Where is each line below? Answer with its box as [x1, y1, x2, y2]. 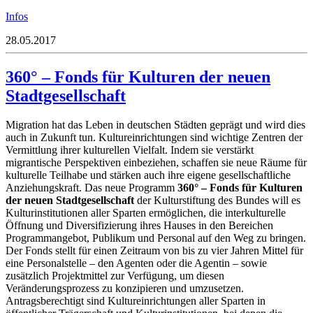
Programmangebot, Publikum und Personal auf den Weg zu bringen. [6, 232, 306, 245]
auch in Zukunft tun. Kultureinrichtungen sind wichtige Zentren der [6, 131, 303, 144]
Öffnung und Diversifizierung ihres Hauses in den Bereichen [6, 219, 273, 232]
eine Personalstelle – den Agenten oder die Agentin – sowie [6, 257, 267, 270]
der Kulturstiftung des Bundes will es [134, 194, 300, 207]
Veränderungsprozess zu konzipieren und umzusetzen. [6, 282, 244, 295]
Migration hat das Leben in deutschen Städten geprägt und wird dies [6, 119, 305, 131]
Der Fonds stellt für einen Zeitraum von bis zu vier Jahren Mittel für [6, 245, 303, 257]
